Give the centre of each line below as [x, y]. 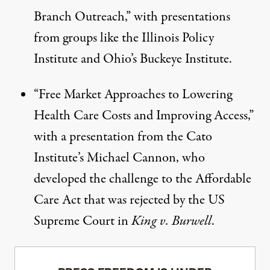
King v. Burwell [171, 221]
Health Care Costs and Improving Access [141, 115]
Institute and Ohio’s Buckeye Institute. [133, 59]
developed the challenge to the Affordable [143, 179]
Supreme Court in [83, 221]
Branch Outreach [79, 17]
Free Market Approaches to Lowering [135, 94]
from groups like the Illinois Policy [124, 38]
